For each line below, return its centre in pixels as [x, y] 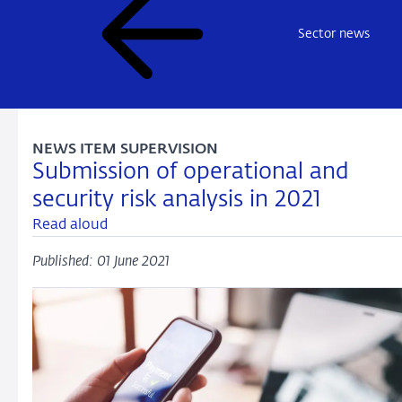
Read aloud [70, 225]
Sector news [334, 34]
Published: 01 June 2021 [101, 262]
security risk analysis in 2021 [177, 200]
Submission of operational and [191, 172]
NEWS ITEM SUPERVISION [125, 150]
